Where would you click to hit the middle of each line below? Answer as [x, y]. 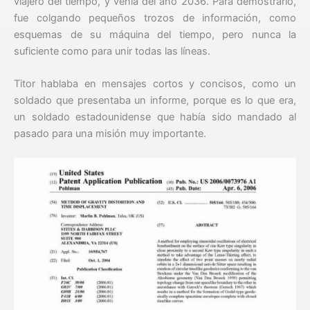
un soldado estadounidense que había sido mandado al [155, 117]
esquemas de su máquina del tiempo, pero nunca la [155, 34]
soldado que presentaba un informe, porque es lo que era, [155, 101]
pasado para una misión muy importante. [110, 134]
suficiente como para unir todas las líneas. [112, 51]
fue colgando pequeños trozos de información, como [155, 18]
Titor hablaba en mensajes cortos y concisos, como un [155, 84]
